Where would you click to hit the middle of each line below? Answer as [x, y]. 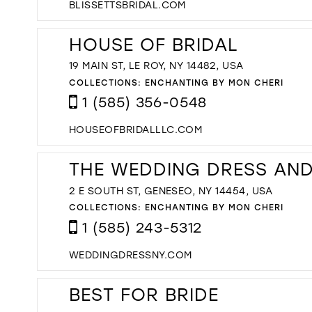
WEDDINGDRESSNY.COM [131, 254]
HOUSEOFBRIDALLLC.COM [136, 130]
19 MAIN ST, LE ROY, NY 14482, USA [156, 65]
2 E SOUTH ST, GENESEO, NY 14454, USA [171, 190]
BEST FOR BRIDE [144, 294]
